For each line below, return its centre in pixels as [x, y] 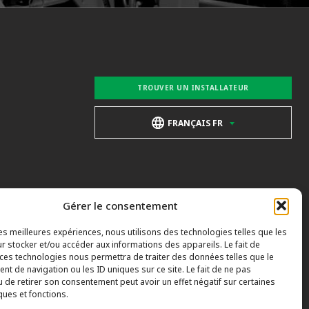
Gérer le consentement [121, 205]
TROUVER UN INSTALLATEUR [193, 87]
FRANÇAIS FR [195, 123]
